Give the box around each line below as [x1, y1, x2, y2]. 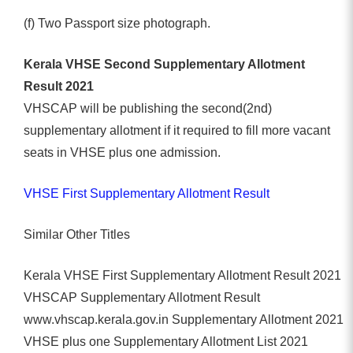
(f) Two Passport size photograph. [24, 16, 210, 30]
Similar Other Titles [24, 227, 130, 241]
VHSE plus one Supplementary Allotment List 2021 [24, 334, 308, 348]
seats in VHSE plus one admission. [24, 145, 221, 159]
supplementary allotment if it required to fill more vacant [24, 123, 330, 137]
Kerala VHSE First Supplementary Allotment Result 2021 [24, 268, 341, 282]
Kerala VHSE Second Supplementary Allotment [24, 57, 305, 71]
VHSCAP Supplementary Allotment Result [24, 290, 260, 304]
